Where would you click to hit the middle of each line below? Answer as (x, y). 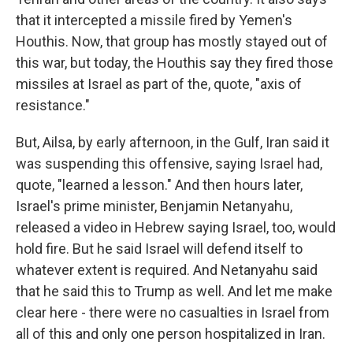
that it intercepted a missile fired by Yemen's (154, 20)
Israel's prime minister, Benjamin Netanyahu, (154, 206)
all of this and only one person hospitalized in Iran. (171, 334)
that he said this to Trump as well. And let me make (174, 291)
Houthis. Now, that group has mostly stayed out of (172, 41)
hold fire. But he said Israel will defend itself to (159, 249)
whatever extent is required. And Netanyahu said (167, 270)
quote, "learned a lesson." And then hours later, (159, 185)
